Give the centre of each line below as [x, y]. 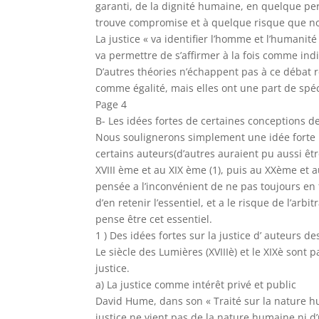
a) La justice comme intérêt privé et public [196, 284]
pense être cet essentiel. [154, 219]
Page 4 [111, 104]
